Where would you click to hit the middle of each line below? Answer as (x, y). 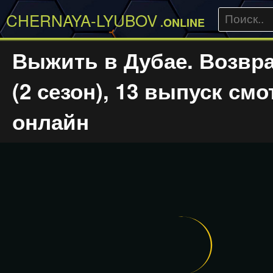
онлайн (51, 121)
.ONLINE (181, 22)
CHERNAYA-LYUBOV (82, 19)
